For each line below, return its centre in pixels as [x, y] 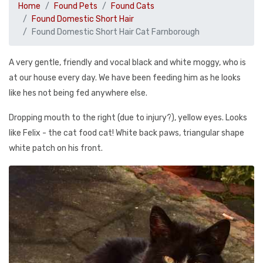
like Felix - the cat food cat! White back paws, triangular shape [127, 133]
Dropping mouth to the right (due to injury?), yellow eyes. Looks [128, 118]
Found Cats [133, 6]
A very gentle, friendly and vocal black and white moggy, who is [127, 63]
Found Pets [76, 6]
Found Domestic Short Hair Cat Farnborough [116, 32]
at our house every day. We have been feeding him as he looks [125, 78]
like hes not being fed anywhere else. [78, 93]
